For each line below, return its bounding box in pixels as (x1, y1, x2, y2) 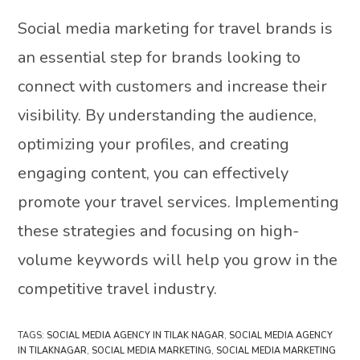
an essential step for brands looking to (18, 46, 301, 68)
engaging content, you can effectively (18, 162, 289, 184)
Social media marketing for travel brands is (18, 17, 333, 39)
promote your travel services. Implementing (18, 190, 340, 213)
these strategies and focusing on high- (18, 219, 300, 242)
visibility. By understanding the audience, (18, 104, 317, 126)
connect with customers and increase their (18, 75, 328, 97)
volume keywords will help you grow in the (18, 248, 338, 271)
